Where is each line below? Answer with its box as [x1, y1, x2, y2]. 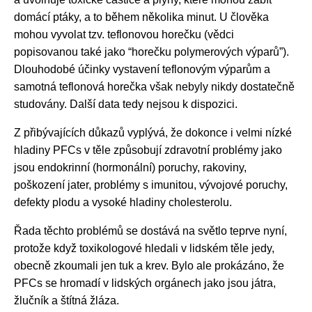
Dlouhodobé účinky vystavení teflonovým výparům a [14, 63, 270, 76]
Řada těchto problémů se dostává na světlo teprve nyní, [14, 225, 287, 237]
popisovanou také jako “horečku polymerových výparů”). [14, 46, 289, 58]
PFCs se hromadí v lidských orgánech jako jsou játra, [14, 277, 276, 290]
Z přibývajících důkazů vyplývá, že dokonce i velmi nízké [14, 127, 292, 139]
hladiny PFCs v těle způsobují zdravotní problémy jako [14, 144, 282, 157]
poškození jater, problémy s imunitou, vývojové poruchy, [14, 179, 288, 192]
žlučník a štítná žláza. [14, 295, 119, 307]
